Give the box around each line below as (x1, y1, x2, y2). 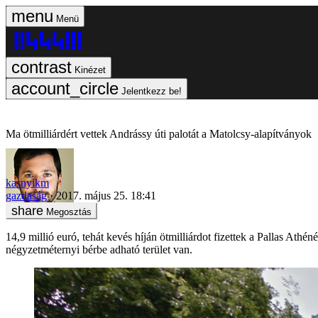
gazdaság (6, 189, 47, 202)
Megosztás (46, 206, 92, 217)
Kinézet (75, 65, 106, 75)
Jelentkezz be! (121, 86, 182, 97)
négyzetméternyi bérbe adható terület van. (6, 243, 192, 256)
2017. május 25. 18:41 (56, 189, 156, 202)
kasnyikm (6, 176, 49, 189)
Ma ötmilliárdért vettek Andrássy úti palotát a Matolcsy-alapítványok (6, 128, 312, 140)
